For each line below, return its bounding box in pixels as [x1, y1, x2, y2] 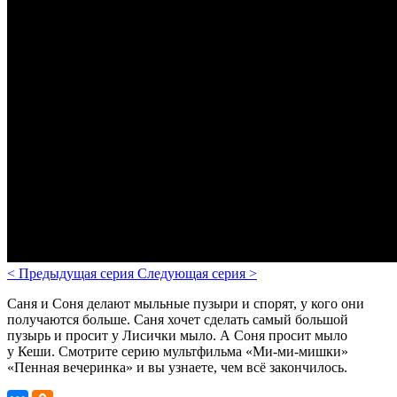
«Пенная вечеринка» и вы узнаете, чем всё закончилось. [7, 359, 347, 375]
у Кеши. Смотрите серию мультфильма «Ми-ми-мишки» [7, 343, 348, 359]
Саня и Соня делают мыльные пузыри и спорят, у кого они [7, 295, 364, 311]
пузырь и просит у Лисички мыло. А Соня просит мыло [7, 327, 347, 343]
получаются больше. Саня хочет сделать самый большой [7, 311, 348, 327]
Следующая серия [137, 265, 249, 281]
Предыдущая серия [19, 265, 137, 281]
